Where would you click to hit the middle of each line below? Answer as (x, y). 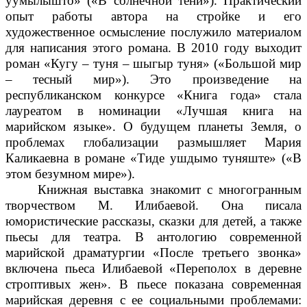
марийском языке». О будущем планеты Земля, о (153, 126)
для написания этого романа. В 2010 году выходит (153, 47)
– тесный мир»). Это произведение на (153, 79)
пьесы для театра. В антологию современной (153, 236)
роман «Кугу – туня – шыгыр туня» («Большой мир (153, 63)
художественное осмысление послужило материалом (153, 32)
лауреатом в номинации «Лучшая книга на (153, 110)
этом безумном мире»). (70, 173)
